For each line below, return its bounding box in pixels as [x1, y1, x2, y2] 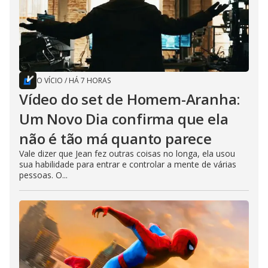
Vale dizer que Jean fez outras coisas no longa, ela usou [19, 147, 235, 159]
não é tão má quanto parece [19, 128, 212, 148]
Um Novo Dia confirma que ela [19, 108, 229, 129]
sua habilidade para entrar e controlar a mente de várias [19, 158, 236, 170]
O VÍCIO [36, 75, 63, 86]
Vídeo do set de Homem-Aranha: [19, 89, 240, 109]
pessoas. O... [19, 169, 68, 181]
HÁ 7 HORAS [69, 75, 111, 86]
